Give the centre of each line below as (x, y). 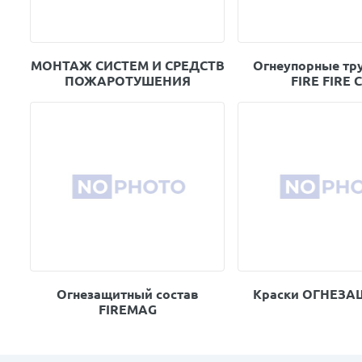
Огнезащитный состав (127, 295)
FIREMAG (127, 310)
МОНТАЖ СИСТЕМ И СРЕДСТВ (127, 66)
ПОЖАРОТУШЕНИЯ (127, 81)
